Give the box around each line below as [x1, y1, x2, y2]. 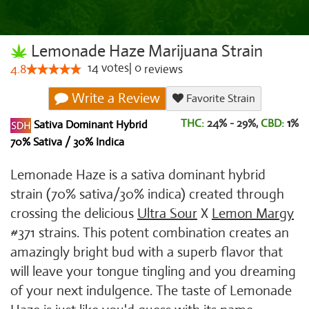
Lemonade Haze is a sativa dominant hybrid [10, 166, 266, 183]
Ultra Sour [137, 205, 197, 222]
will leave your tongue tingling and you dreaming [10, 263, 296, 280]
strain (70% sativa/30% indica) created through [10, 186, 284, 203]
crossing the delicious [10, 205, 137, 222]
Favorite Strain [183, 92, 255, 106]
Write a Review [68, 90, 160, 107]
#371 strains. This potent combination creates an [10, 224, 289, 241]
